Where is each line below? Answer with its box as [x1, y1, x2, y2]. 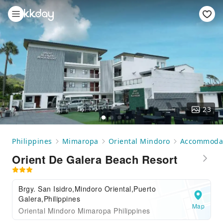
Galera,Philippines [18, 194, 80, 204]
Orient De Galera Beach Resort [12, 151, 178, 167]
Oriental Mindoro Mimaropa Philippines [18, 206, 150, 216]
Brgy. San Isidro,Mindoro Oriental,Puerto [18, 184, 156, 194]
